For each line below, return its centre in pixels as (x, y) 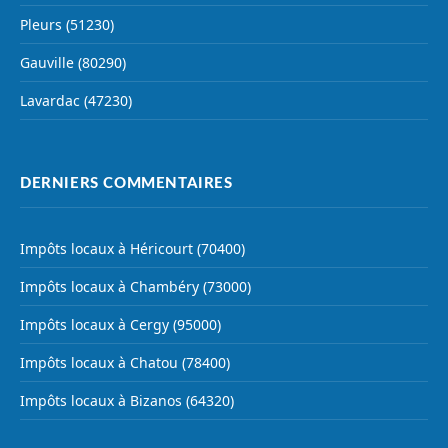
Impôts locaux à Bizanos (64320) (127, 401)
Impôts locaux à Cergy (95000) (120, 325)
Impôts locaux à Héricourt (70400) (132, 249)
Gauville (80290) (73, 63)
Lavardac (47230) (76, 101)
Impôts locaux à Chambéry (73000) (135, 287)
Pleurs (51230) (67, 25)
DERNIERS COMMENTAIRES (126, 184)
